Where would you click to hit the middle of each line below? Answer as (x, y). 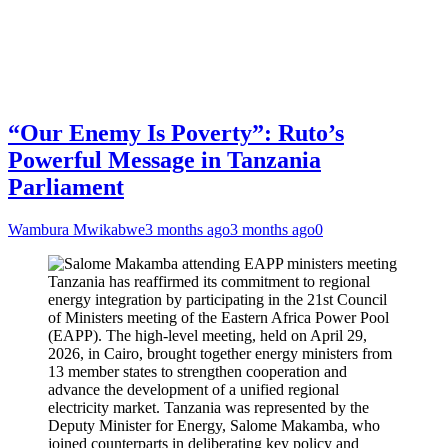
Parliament (66, 187)
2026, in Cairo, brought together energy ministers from (220, 353)
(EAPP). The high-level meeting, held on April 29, (207, 335)
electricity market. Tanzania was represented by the (208, 407)
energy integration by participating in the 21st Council (217, 299)
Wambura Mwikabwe (76, 229)
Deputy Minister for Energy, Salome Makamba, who (214, 425)
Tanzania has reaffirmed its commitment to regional (209, 281)
